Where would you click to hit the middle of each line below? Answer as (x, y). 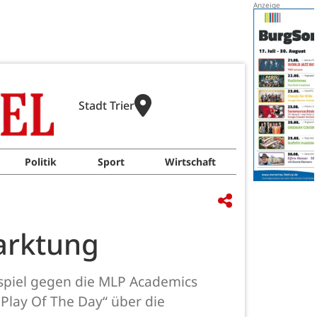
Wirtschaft (191, 162)
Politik (40, 162)
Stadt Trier (106, 105)
